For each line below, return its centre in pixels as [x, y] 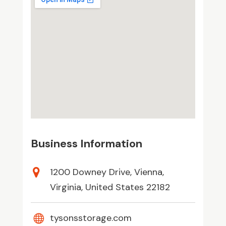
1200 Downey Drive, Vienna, [107, 172]
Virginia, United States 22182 [110, 187]
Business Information [86, 143]
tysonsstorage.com [91, 218]
